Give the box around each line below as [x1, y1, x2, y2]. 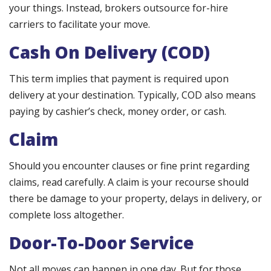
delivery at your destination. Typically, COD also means [9, 88, 256, 102]
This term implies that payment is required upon [9, 72, 229, 86]
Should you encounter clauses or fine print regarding [9, 159, 250, 173]
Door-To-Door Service [9, 231, 194, 255]
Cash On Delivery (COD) [9, 41, 210, 64]
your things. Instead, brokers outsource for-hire [9, 1, 228, 15]
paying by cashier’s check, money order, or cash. [9, 105, 226, 119]
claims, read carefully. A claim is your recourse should [9, 175, 249, 189]
